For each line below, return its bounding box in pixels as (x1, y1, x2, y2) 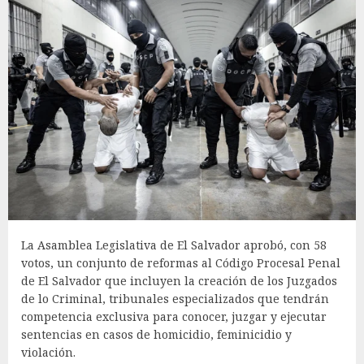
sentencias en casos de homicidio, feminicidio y (21, 326, 292, 342)
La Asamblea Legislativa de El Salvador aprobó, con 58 (21, 236, 327, 253)
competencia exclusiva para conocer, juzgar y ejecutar (21, 308, 327, 324)
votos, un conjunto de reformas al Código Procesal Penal (21, 254, 340, 271)
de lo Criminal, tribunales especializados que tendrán (21, 290, 329, 306)
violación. (21, 344, 76, 360)
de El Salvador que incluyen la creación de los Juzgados (21, 272, 337, 288)
